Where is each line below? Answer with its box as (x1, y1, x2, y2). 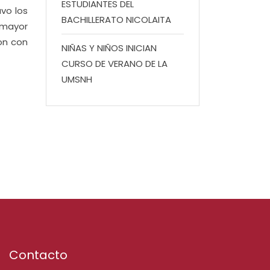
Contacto (9, 246, 67, 263)
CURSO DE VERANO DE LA (61, 57, 168, 70)
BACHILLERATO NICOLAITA (61, 13, 171, 26)
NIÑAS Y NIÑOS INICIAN (61, 42, 157, 54)
